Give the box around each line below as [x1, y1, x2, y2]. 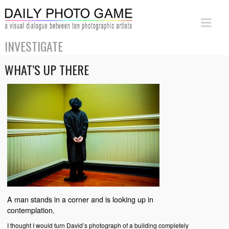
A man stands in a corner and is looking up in [7, 194, 153, 205]
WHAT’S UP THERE [4, 60, 89, 79]
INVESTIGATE [4, 37, 63, 55]
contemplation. [7, 204, 55, 216]
